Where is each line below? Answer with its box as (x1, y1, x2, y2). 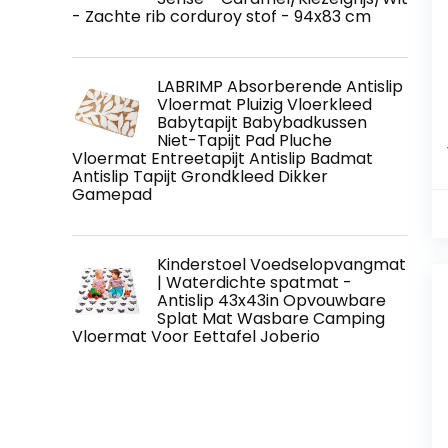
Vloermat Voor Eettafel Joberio (72, 324, 320, 348)
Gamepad (72, 182, 152, 206)
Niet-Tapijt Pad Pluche (157, 128, 332, 152)
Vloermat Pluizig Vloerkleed (157, 92, 372, 116)
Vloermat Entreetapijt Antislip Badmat (72, 146, 373, 170)
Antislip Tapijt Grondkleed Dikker (72, 164, 328, 188)
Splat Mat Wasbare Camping (157, 306, 385, 330)
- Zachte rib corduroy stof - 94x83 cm (72, 4, 371, 28)
